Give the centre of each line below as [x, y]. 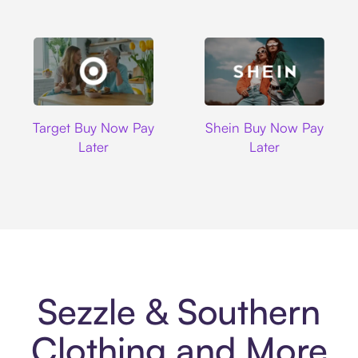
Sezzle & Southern [179, 312]
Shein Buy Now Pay [264, 127]
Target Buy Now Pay [94, 127]
